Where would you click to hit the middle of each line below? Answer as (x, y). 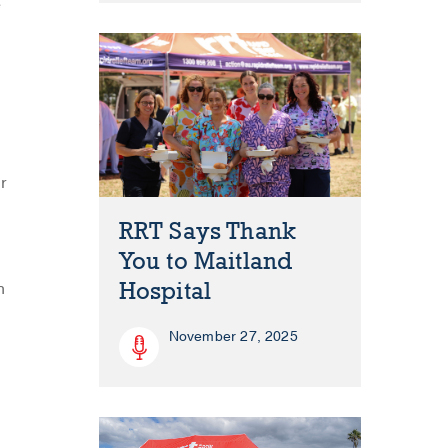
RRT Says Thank (207, 232)
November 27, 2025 (233, 337)
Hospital (165, 292)
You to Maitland (205, 262)
